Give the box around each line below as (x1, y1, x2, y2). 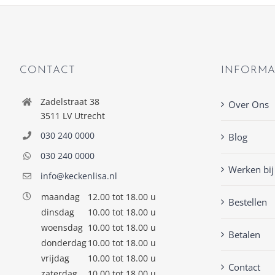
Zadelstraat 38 (40, 95, 99, 107)
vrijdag (41, 252, 69, 264)
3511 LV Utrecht (40, 109, 105, 122)
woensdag (41, 221, 83, 233)
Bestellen (228, 195, 267, 208)
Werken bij (228, 163, 274, 176)
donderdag (41, 236, 87, 249)
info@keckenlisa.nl (40, 170, 117, 182)
